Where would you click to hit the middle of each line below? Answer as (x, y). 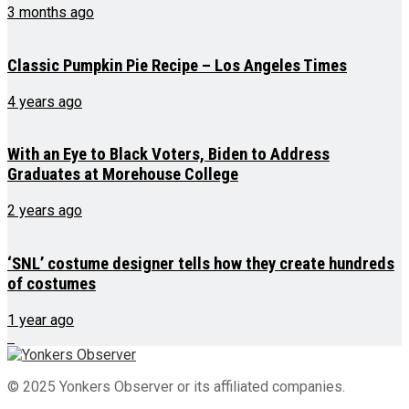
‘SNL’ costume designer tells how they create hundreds (201, 263)
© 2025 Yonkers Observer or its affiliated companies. (176, 386)
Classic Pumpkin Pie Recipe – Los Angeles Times (177, 65)
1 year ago (41, 320)
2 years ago (45, 211)
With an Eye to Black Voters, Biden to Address (168, 155)
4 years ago (45, 101)
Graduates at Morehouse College (123, 175)
